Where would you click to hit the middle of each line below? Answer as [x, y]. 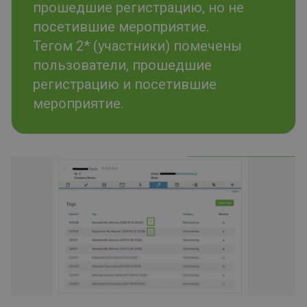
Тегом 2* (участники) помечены [137, 46]
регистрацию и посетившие [125, 85]
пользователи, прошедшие [122, 65]
